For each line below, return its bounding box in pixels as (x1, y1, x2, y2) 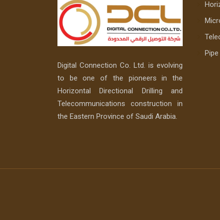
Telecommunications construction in (57, 99, 183, 109)
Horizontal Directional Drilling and (57, 86, 183, 96)
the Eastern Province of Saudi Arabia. (57, 112, 177, 121)
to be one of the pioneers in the (57, 74, 183, 83)
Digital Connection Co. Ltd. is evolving (57, 61, 183, 70)
